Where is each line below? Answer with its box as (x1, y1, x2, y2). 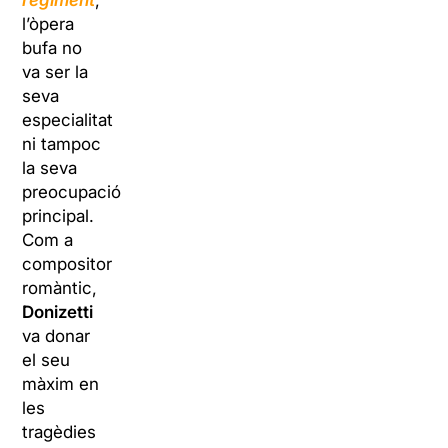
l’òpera (22, 14, 75, 35)
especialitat (22, 110, 114, 131)
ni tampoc (22, 134, 102, 155)
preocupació (22, 182, 122, 203)
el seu (22, 350, 71, 371)
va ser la (22, 62, 89, 83)
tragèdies (22, 422, 97, 443)
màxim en (22, 374, 100, 395)
